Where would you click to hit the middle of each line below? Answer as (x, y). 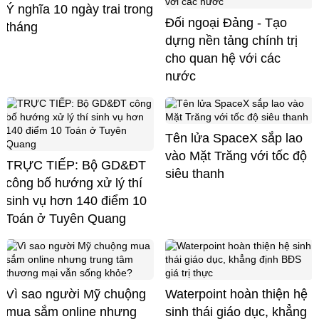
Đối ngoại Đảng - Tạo (226, 23)
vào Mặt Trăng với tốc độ (236, 156)
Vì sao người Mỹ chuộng (76, 294)
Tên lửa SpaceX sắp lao (234, 138)
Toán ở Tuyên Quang (66, 219)
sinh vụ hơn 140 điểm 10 (76, 201)
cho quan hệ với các (223, 59)
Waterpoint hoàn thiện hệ (236, 294)
